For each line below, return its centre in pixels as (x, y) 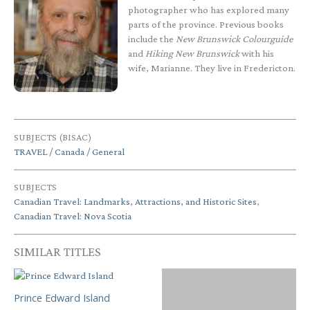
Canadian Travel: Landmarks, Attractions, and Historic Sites (135, 202)
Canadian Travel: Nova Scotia (73, 216)
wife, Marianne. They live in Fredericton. (211, 68)
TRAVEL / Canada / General (69, 152)
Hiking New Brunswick (192, 54)
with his (256, 54)
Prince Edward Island (62, 298)
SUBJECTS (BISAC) (53, 137)
